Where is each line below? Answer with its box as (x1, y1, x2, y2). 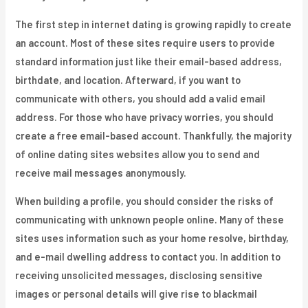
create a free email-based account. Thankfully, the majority (15, 129, 292, 142)
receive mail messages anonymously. (15, 166, 187, 179)
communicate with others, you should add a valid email (15, 91, 266, 104)
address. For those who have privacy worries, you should (15, 110, 274, 123)
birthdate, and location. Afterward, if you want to (15, 73, 241, 86)
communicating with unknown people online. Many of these (15, 213, 285, 226)
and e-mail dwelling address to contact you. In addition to (15, 250, 281, 263)
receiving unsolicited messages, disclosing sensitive (15, 269, 263, 282)
